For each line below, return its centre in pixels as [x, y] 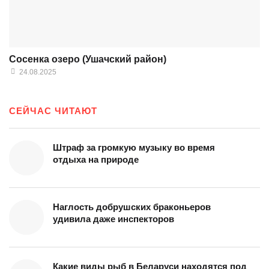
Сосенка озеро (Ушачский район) [88, 59]
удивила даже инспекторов [113, 219]
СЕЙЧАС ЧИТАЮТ [53, 111]
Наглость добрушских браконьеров [132, 207]
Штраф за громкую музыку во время [134, 148]
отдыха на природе [96, 160]
